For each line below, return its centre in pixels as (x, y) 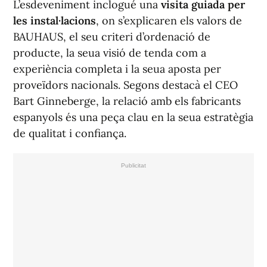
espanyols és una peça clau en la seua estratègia (133, 117)
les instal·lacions (55, 21)
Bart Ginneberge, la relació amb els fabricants (127, 101)
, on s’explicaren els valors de (169, 21)
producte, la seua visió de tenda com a (110, 53)
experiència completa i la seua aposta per (117, 69)
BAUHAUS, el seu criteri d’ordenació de (112, 37)
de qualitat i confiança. (70, 133)
